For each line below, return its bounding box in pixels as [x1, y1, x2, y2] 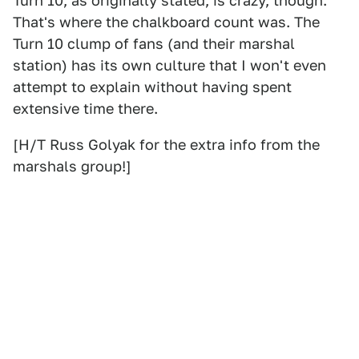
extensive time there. [13, 100, 158, 117]
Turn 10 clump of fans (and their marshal [13, 35, 295, 52]
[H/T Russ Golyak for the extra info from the [13, 136, 320, 153]
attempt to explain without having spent [13, 79, 292, 95]
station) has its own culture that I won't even [13, 57, 326, 74]
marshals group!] [13, 158, 131, 175]
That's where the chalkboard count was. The [13, 14, 320, 30]
